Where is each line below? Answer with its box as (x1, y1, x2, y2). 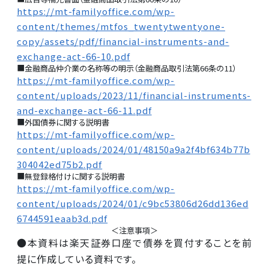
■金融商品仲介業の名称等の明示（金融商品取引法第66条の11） (17, 62, 237, 74)
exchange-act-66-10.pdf (17, 49, 130, 62)
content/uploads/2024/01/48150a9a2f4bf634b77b (17, 142, 250, 156)
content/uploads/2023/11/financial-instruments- (17, 88, 252, 101)
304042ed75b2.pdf (17, 157, 103, 171)
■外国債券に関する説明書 (17, 116, 110, 128)
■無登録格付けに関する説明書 (17, 170, 125, 182)
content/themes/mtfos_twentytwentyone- (17, 19, 225, 32)
